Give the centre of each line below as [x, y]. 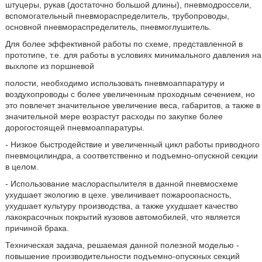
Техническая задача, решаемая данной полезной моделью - [122, 245]
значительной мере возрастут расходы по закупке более [114, 117]
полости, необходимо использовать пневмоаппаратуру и [115, 83]
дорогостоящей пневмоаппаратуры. [75, 128]
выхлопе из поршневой [49, 66]
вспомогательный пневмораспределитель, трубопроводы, [117, 16]
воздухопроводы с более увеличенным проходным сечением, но [130, 94]
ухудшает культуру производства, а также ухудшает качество [121, 206]
